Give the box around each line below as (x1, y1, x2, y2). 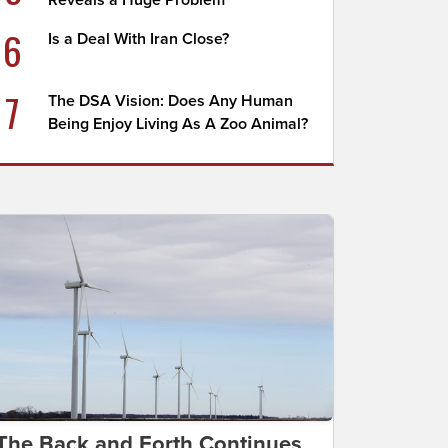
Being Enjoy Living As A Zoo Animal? (48, 114, 309, 134)
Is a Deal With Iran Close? (48, 29, 230, 49)
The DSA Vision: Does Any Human (48, 91, 294, 111)
